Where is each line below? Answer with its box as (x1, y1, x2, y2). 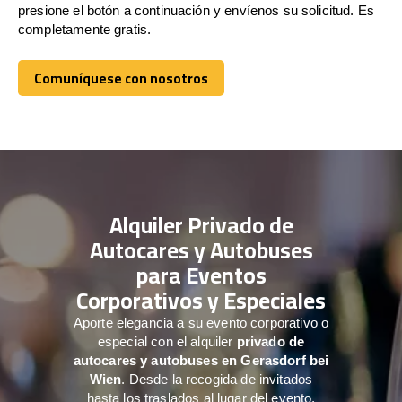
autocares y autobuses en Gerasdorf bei (73, 352, 329, 368)
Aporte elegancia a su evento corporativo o (73, 314, 329, 330)
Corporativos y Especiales (76, 278, 326, 321)
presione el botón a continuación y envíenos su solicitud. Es (18, 2, 374, 18)
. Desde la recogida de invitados (121, 371, 313, 387)
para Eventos (135, 253, 267, 296)
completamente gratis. (18, 21, 152, 37)
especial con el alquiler (97, 333, 237, 349)
